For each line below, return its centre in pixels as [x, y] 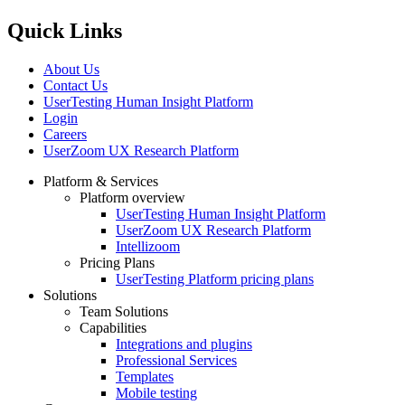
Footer [38, 204]
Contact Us [75, 86]
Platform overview [132, 198]
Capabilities [113, 328]
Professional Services [176, 361]
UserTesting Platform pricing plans [215, 279]
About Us [71, 70]
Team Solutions [124, 312]
